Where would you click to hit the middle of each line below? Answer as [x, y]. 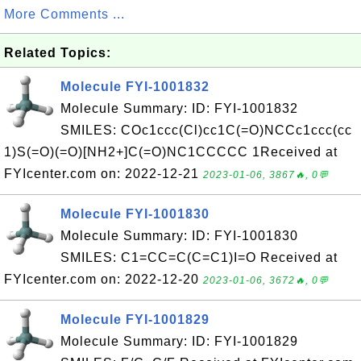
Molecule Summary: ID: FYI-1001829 [179, 341]
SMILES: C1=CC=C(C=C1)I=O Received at [199, 257]
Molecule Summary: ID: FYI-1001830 [179, 236]
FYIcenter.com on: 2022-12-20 [104, 279]
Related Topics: [58, 53]
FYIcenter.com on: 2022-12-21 [104, 174]
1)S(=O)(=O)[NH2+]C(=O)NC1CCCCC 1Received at [171, 152]
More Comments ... [64, 14]
